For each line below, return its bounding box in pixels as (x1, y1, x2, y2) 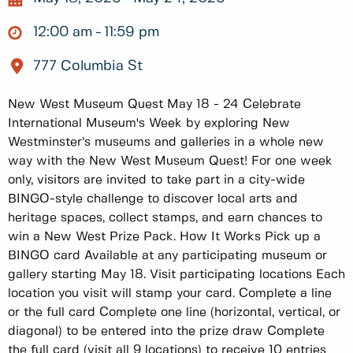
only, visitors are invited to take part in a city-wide (8, 173, 305, 186)
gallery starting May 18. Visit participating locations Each (8, 268, 345, 281)
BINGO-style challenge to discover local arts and (8, 192, 298, 205)
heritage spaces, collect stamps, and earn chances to (8, 211, 322, 224)
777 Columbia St (33, 59, 143, 74)
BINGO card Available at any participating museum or (8, 249, 327, 262)
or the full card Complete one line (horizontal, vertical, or (8, 306, 340, 318)
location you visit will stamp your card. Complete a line (8, 287, 332, 299)
